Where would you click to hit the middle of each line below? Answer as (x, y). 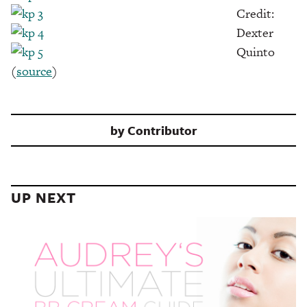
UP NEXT (44, 197)
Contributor (162, 130)
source (34, 71)
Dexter (255, 32)
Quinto (255, 51)
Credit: (255, 13)
